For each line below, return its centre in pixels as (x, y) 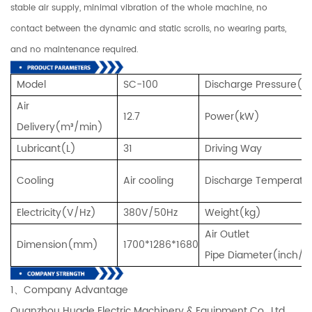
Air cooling (148, 180)
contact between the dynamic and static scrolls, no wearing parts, (148, 29)
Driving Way (233, 148)
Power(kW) (232, 116)
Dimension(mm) (57, 244)
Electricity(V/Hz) (56, 212)
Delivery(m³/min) (60, 127)
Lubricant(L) (46, 148)
